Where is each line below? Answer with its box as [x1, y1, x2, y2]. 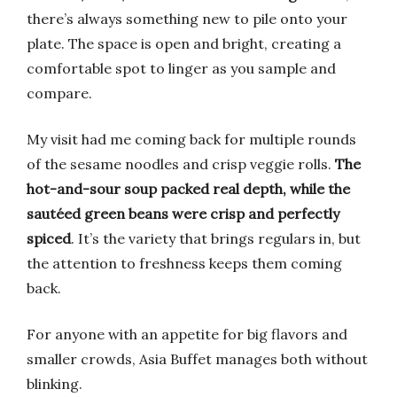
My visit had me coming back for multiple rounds [27, 130, 356, 148]
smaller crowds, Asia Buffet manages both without [27, 350, 368, 368]
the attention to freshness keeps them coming [27, 254, 342, 272]
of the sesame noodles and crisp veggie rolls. [27, 155, 335, 173]
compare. [27, 84, 92, 102]
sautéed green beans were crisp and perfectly [27, 205, 339, 222]
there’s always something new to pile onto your [27, 10, 347, 27]
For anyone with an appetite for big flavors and [27, 325, 347, 343]
